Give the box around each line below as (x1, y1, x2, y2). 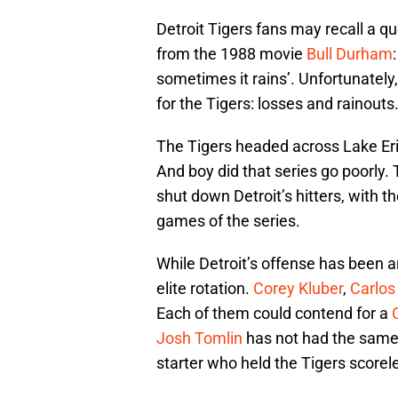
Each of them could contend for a (156, 303, 392, 322)
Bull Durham (306, 44, 393, 63)
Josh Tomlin (156, 328, 243, 347)
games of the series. (156, 211, 300, 230)
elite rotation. (156, 278, 253, 298)
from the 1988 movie (156, 44, 306, 63)
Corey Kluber (253, 278, 343, 298)
